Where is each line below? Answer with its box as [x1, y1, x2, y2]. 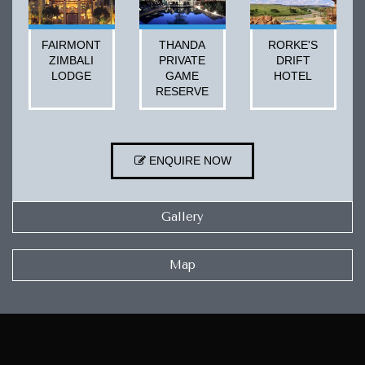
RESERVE [156, 84, 209, 98]
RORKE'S [268, 37, 319, 51]
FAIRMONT [42, 37, 102, 51]
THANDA [159, 37, 206, 51]
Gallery [161, 209, 204, 224]
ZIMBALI [49, 53, 95, 67]
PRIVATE [159, 53, 206, 67]
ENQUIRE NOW [145, 153, 231, 167]
